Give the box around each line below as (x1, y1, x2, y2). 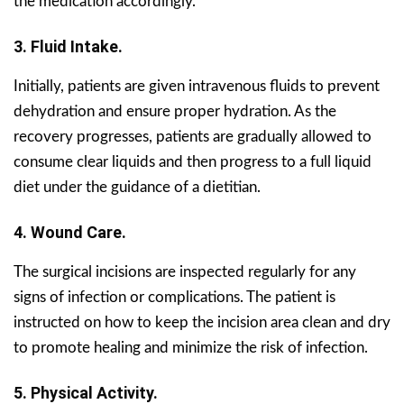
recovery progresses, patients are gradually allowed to (14, 128, 372, 144)
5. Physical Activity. (14, 382, 158, 402)
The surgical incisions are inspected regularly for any (14, 263, 356, 280)
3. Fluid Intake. (14, 36, 123, 56)
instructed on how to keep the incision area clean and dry (14, 314, 390, 330)
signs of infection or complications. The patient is (14, 289, 335, 305)
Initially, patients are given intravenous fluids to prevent (14, 78, 380, 94)
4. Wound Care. (14, 222, 126, 242)
